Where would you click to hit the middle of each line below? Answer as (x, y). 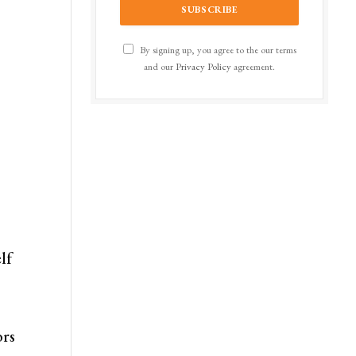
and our (160, 66)
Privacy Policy (203, 66)
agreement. (253, 66)
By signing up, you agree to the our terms (217, 49)
